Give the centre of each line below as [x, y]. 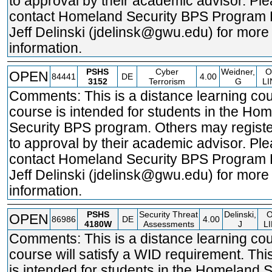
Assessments [168, 224]
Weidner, [238, 72]
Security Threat [168, 214]
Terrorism [167, 81]
